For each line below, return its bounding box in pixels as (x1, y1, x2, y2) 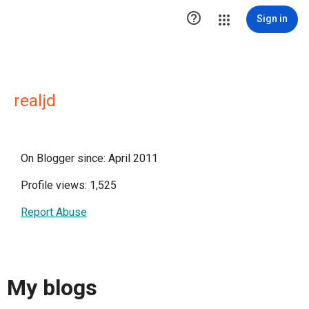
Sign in (257, 13, 288, 24)
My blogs (7, 275, 97, 301)
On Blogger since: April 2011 (21, 152, 158, 165)
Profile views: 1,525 (21, 179, 117, 192)
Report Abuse (21, 206, 87, 219)
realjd (14, 91, 56, 110)
